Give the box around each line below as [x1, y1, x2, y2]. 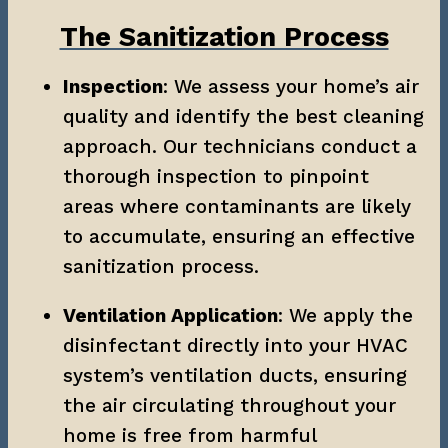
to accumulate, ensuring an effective [63, 224, 415, 248]
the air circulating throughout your [63, 393, 396, 417]
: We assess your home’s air [163, 74, 419, 98]
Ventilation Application [63, 303, 278, 327]
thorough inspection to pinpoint [63, 164, 369, 188]
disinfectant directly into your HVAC [63, 333, 408, 357]
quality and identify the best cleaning [63, 104, 424, 128]
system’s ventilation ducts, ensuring [63, 363, 407, 387]
